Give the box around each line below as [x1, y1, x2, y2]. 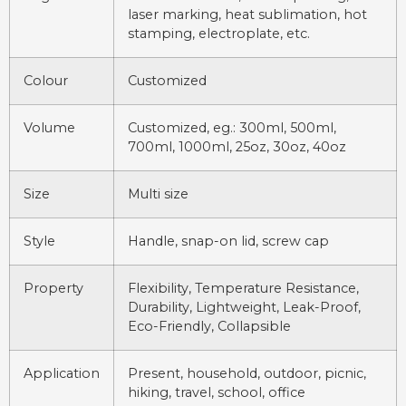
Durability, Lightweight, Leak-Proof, [128, 299, 361, 316]
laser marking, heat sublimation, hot [128, 6, 367, 24]
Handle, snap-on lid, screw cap [128, 233, 329, 250]
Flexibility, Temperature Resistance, [128, 280, 359, 297]
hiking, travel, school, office [128, 384, 305, 401]
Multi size [128, 186, 188, 203]
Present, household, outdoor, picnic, [128, 365, 366, 382]
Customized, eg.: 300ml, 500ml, [128, 120, 336, 137]
